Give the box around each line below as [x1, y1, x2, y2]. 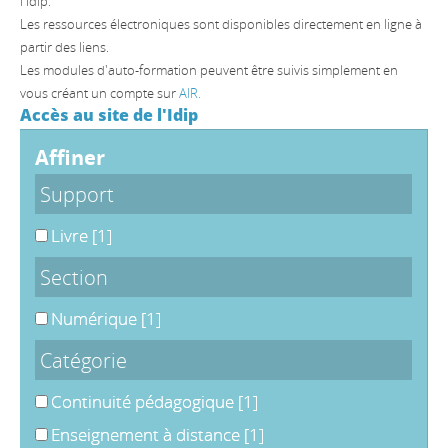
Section [40, 263, 108, 291]
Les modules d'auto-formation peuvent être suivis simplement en [20, 61, 398, 79]
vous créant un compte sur [20, 84, 179, 102]
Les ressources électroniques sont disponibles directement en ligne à [20, 15, 422, 33]
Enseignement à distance [51, 423, 244, 446]
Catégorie [40, 346, 127, 374]
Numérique [51, 307, 141, 330]
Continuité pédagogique [51, 390, 238, 413]
